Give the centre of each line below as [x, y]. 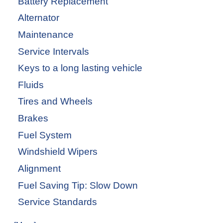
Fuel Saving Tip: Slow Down [78, 185]
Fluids [31, 85]
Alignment [39, 169]
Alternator [39, 18]
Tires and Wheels [55, 102]
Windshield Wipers [58, 152]
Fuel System [45, 135]
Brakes [33, 118]
